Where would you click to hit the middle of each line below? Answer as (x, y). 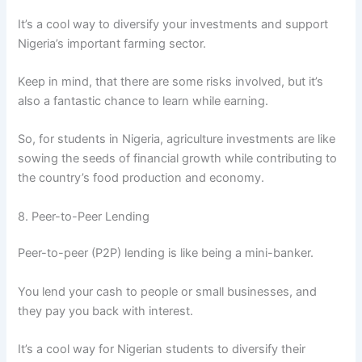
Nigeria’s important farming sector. (112, 43)
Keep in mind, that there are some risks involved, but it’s (171, 81)
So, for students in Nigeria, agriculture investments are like (177, 139)
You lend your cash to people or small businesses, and (168, 291)
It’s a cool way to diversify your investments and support (173, 24)
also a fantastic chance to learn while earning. (143, 101)
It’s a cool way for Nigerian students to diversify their (162, 349)
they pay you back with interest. (106, 311)
